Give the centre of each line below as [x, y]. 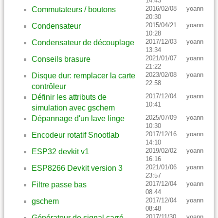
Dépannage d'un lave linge [78, 119]
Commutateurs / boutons [74, 10]
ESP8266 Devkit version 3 [77, 168]
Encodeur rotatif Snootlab [75, 135]
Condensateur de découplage [83, 43]
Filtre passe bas [59, 185]
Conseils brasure [61, 59]
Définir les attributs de [69, 97]
